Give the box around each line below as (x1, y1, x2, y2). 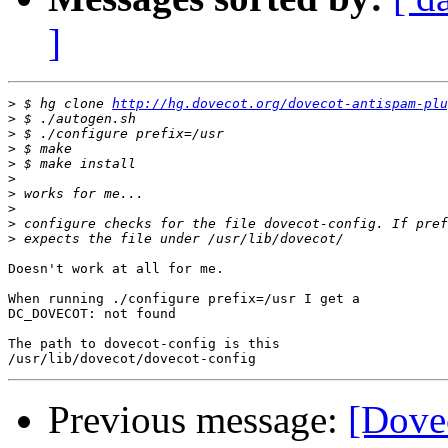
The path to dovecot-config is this (8, 336, 280, 352)
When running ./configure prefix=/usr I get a (8, 291, 360, 307)
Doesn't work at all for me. (8, 261, 224, 277)
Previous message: (48, 398, 348, 442)
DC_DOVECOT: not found (8, 306, 176, 322)
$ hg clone (16, 96, 112, 112)
